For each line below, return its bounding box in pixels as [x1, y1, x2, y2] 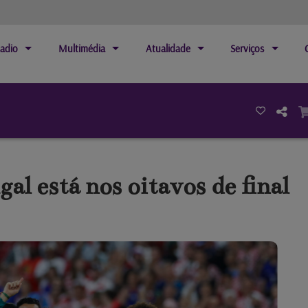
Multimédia [58, 42, 105, 55]
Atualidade [145, 42, 190, 55]
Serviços [230, 42, 265, 55]
